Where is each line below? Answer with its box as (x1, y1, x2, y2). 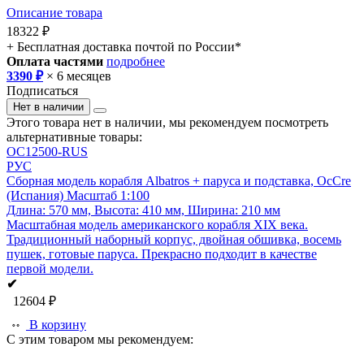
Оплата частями (6, 54, 103, 68)
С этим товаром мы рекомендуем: (6, 331, 193, 346)
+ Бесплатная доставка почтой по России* (6, 39, 241, 54)
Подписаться (6, 83, 78, 97)
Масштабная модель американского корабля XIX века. (6, 217, 308, 232)
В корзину (29, 317, 86, 331)
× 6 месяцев (43, 68, 111, 83)
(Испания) (6, 188, 67, 202)
